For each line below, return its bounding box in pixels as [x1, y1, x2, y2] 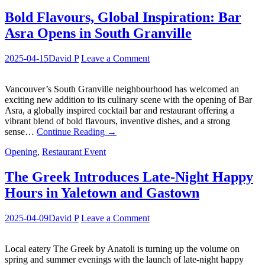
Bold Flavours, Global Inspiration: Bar [5, 9, 241, 25]
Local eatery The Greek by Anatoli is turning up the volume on [5, 244, 240, 254]
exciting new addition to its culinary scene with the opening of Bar [5, 95, 252, 105]
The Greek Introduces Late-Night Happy [5, 169, 253, 185]
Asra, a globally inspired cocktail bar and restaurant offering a [5, 105, 234, 116]
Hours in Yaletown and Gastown [5, 185, 199, 201]
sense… [5, 127, 37, 137]
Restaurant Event [42, 147, 106, 157]
